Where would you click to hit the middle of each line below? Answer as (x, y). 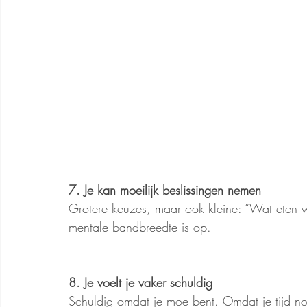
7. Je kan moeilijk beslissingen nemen (165, 190)
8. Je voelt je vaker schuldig (140, 283)
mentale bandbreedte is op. (140, 227)
